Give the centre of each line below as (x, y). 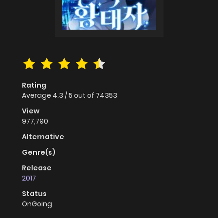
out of (85, 96)
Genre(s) (39, 153)
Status (34, 194)
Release (37, 168)
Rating (34, 85)
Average (37, 96)
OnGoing (37, 204)
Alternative (43, 137)
